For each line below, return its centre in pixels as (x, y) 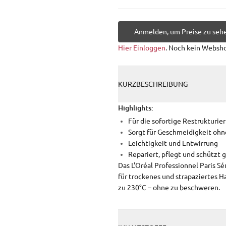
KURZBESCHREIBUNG (153, 84)
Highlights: (136, 108)
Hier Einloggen (142, 48)
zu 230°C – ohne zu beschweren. (169, 188)
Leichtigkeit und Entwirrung (173, 143)
